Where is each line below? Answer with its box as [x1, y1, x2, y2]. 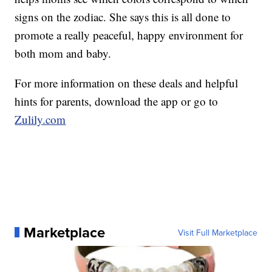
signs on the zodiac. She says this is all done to [15, 8, 231, 24]
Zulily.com [15, 111, 66, 127]
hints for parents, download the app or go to [15, 93, 219, 109]
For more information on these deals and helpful [15, 75, 239, 90]
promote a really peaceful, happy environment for [15, 27, 243, 42]
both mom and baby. [15, 45, 112, 61]
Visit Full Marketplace [177, 226, 257, 239]
